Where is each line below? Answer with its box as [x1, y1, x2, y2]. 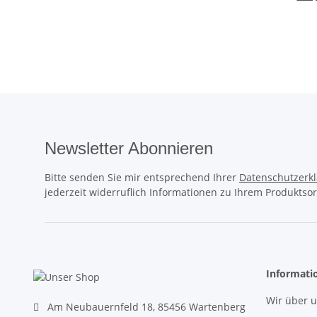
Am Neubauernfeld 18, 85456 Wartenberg [39, 299, 246, 313]
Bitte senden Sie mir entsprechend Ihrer [45, 170, 239, 184]
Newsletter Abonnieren [45, 138, 213, 158]
